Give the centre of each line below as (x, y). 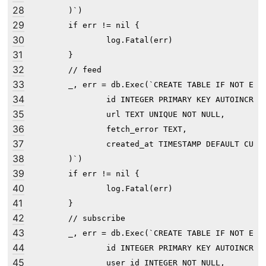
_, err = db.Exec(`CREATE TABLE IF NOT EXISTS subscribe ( (49, 233)
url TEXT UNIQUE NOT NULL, (128, 115)
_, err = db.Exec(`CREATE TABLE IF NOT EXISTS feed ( (49, 85)
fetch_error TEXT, (109, 129)
